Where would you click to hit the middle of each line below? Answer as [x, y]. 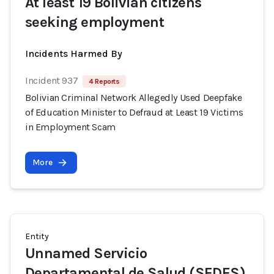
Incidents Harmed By [74, 54]
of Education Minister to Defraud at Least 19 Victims [134, 112]
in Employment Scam [70, 127]
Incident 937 [52, 80]
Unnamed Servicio [86, 253]
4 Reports [104, 81]
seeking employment [95, 22]
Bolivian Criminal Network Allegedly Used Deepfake [134, 98]
